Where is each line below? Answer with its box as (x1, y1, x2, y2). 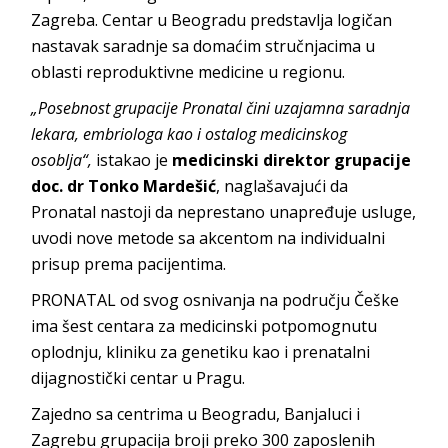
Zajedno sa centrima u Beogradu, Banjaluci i (31, 403, 361, 426)
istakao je (92, 149, 173, 172)
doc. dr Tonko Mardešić (31, 175, 217, 198)
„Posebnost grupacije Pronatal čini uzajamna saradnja (31, 97, 411, 120)
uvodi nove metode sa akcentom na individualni (31, 227, 386, 250)
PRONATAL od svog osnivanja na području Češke (31, 289, 400, 312)
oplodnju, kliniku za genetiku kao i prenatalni (31, 341, 371, 364)
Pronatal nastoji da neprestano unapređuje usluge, (31, 201, 417, 224)
